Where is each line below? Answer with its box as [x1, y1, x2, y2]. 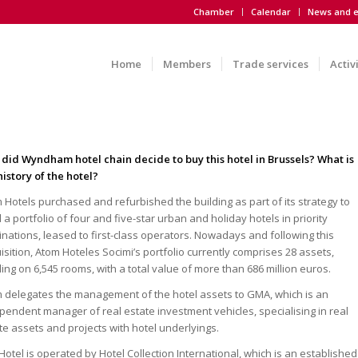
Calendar [250, 6, 291, 18]
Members [162, 57, 211, 71]
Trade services [232, 57, 308, 71]
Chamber [193, 6, 234, 18]
